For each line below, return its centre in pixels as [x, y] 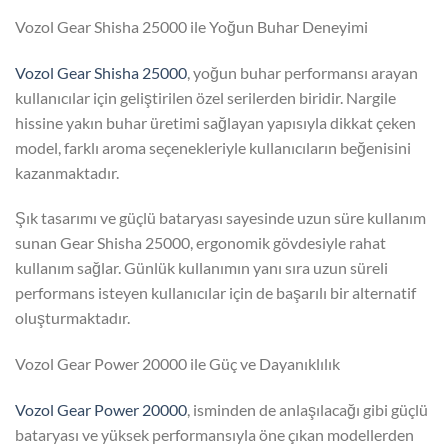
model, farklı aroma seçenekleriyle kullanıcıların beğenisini [213, 147]
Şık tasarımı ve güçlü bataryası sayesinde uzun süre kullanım [220, 218]
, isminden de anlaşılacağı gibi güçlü [307, 409]
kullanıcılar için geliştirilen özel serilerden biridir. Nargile [205, 97]
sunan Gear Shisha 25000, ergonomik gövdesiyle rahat [200, 243]
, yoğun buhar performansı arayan [302, 72]
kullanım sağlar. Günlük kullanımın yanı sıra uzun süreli [201, 268]
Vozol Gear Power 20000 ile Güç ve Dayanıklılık [177, 364]
